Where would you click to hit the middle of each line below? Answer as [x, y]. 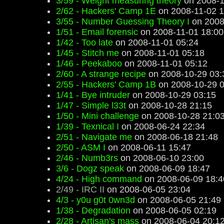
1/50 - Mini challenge [97, 116]
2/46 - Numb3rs [87, 158]
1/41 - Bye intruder [93, 95]
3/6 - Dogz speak [90, 168]
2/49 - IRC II [80, 189]
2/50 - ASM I [81, 147]
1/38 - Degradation [93, 210]
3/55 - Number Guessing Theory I [123, 21]
